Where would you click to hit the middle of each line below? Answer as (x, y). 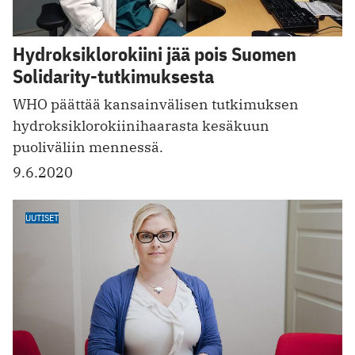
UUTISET (42, 217)
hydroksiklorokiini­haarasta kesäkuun (141, 125)
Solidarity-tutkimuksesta (113, 76)
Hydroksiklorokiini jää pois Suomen (155, 53)
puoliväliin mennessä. (88, 147)
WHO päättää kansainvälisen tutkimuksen (156, 104)
